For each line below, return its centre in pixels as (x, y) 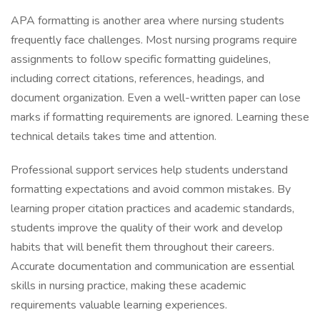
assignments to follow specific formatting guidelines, (141, 59)
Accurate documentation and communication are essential (152, 266)
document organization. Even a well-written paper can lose (156, 98)
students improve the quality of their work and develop (147, 228)
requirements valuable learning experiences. (119, 305)
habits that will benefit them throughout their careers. (142, 247)
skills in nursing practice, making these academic (128, 286)
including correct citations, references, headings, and (137, 79)
